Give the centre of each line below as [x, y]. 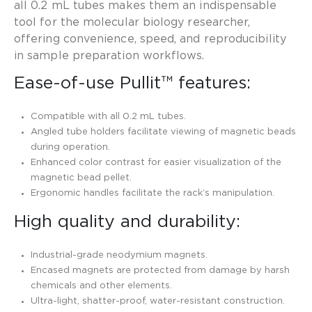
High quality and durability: [127, 222]
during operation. [71, 147]
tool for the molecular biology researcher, [132, 22]
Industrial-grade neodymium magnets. [119, 256]
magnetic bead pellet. [81, 178]
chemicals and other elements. [102, 286]
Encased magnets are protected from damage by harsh [161, 271]
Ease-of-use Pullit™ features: [132, 83]
